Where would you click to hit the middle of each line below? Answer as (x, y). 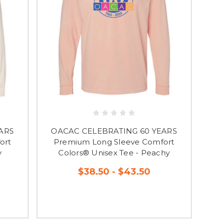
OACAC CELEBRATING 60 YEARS (114, 131)
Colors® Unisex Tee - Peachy (114, 152)
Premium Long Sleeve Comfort (114, 142)
